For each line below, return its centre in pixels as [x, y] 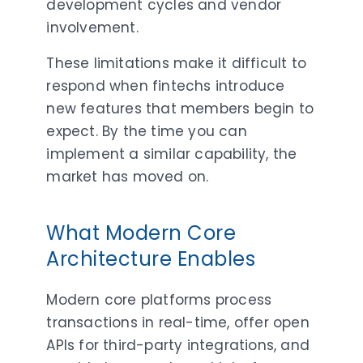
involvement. [92, 27]
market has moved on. [128, 176]
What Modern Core [141, 233]
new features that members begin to [180, 108]
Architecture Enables [151, 258]
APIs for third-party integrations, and [178, 345]
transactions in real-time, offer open [178, 322]
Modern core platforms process [159, 299]
